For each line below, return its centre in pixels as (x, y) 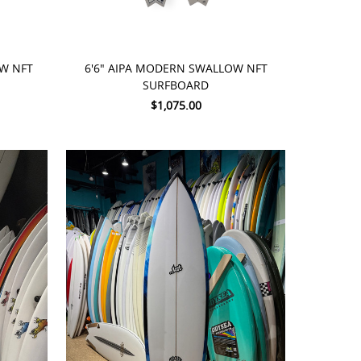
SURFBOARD (176, 85)
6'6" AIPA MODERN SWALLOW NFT (176, 68)
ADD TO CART (121, 35)
